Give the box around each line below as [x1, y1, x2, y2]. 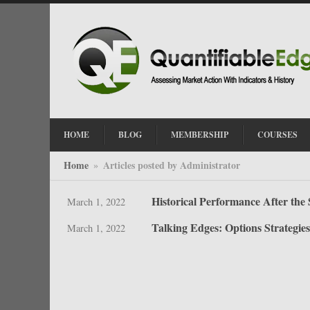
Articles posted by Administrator [103, 158, 240, 172]
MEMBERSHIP [171, 129, 228, 140]
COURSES [257, 129, 298, 140]
